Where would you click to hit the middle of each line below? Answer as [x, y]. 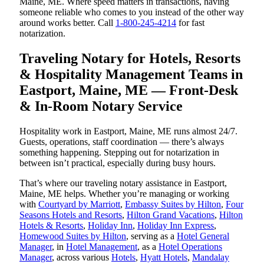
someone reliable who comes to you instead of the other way [132, 12]
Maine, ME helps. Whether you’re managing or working [124, 193]
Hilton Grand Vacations [171, 214]
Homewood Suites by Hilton [73, 236]
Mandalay [211, 257]
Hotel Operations [190, 246]
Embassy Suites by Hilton [173, 204]
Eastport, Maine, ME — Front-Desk [129, 90]
